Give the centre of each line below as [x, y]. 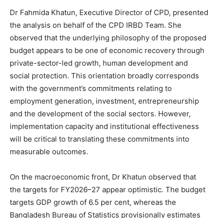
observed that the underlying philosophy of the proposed [108, 37]
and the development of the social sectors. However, [100, 113]
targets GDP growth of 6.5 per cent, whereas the [93, 202]
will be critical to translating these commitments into [100, 139]
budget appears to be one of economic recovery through [107, 50]
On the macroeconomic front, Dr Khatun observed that [103, 177]
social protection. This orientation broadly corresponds [104, 75]
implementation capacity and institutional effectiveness [104, 126]
